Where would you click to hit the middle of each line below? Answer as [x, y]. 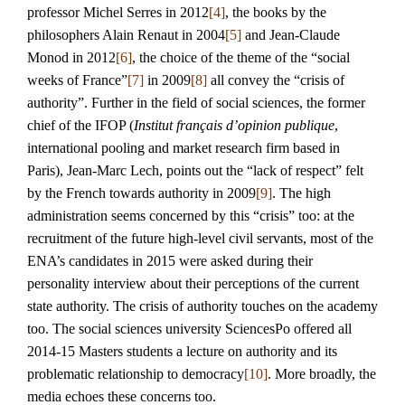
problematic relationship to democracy [136, 374]
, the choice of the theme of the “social [241, 57]
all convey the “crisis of [276, 80]
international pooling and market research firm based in [184, 148]
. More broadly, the [322, 374]
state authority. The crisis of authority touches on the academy [202, 306]
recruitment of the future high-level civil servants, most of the [200, 238]
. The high [301, 193]
